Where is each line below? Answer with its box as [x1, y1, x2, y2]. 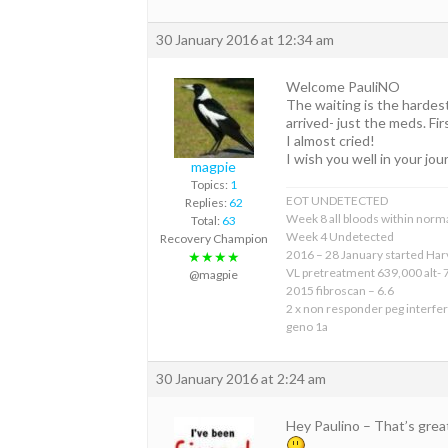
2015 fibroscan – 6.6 [286, 282, 394, 298]
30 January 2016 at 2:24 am [156, 369, 326, 387]
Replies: [184, 195, 229, 211]
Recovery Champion [159, 231, 268, 247]
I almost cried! [286, 132, 375, 150]
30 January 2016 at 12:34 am [156, 31, 334, 49]
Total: [191, 213, 222, 229]
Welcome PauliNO [286, 78, 400, 96]
